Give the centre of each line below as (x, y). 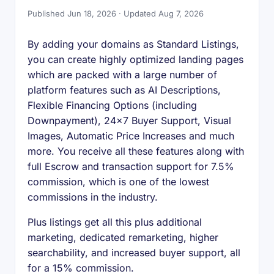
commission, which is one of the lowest (118, 182)
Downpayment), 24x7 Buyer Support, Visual (129, 120)
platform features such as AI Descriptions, (124, 90)
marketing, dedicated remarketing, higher (123, 237)
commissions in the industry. (93, 197)
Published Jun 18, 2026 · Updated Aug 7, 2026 (116, 13)
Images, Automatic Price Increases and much (131, 136)
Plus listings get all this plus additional (115, 222)
